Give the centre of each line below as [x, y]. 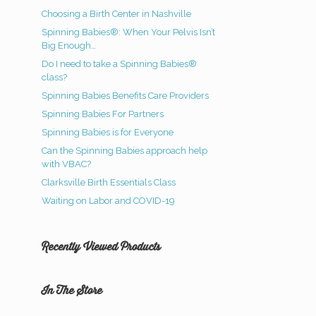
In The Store [72, 292]
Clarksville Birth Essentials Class [109, 182]
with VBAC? [67, 164]
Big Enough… [69, 45]
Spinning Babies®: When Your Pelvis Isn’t [129, 32]
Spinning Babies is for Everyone [108, 132]
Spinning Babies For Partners [103, 114]
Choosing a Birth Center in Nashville [117, 14]
